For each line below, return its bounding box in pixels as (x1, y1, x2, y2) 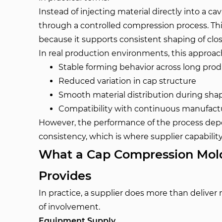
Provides (39, 168, 92, 183)
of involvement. (39, 202, 101, 212)
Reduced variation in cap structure (58, 76, 197, 86)
